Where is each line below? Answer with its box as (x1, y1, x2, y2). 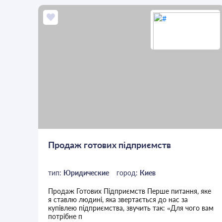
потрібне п (48, 212, 83, 221)
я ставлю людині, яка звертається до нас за (48, 195, 188, 204)
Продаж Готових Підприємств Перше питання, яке (48, 187, 212, 196)
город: (116, 168, 140, 177)
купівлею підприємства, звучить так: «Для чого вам (48, 204, 214, 213)
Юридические (63, 168, 110, 177)
